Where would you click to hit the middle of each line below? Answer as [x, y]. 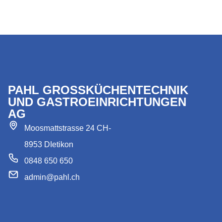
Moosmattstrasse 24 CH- [67, 128]
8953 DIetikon [49, 144]
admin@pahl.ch [52, 177]
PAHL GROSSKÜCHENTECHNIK [98, 90]
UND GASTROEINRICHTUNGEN [97, 102]
